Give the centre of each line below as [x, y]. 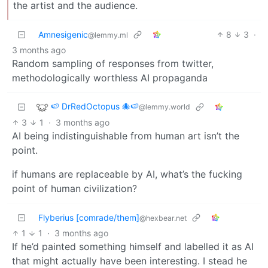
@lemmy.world [165, 106]
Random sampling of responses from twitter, [113, 63]
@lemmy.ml [108, 35]
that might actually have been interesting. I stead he [130, 261]
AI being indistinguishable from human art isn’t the [126, 135]
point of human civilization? [74, 188]
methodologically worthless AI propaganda [110, 77]
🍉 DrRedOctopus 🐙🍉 [95, 106]
